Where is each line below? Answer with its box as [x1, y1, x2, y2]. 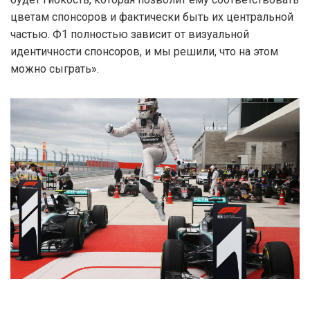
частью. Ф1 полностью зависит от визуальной [10, 27, 249, 41]
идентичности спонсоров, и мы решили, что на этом [10, 44, 278, 58]
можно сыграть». [10, 62, 99, 75]
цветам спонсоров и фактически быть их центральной [10, 10, 293, 24]
